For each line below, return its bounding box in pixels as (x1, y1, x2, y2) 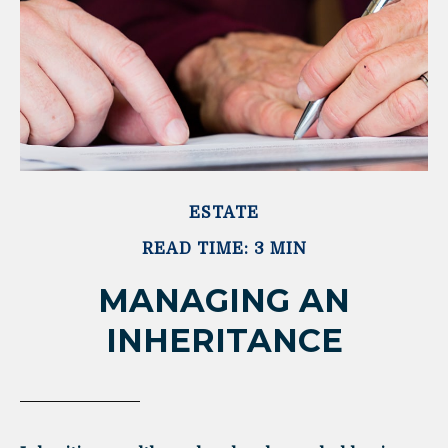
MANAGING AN (98, 281, 350, 321)
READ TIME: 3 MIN (141, 240, 307, 259)
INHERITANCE (105, 321, 343, 361)
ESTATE (189, 204, 259, 223)
